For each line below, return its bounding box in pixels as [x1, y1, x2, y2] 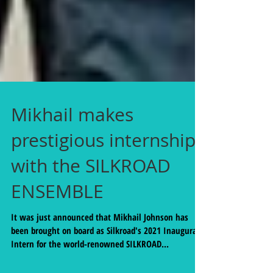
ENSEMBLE [11, 206, 104, 230]
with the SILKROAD [11, 180, 171, 205]
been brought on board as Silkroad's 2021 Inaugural [11, 251, 199, 263]
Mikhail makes [11, 129, 133, 154]
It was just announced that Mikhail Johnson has [11, 238, 188, 250]
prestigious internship [11, 155, 196, 179]
